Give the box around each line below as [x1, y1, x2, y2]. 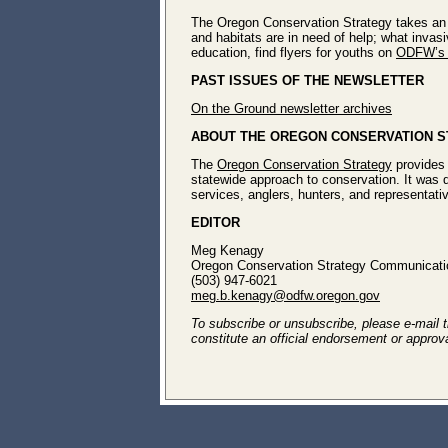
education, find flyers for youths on [191, 45, 396, 60]
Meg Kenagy [191, 243, 264, 258]
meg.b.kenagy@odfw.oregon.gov [191, 288, 380, 303]
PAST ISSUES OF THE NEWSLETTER [191, 73, 424, 88]
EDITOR [191, 215, 240, 230]
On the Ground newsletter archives [191, 101, 392, 116]
